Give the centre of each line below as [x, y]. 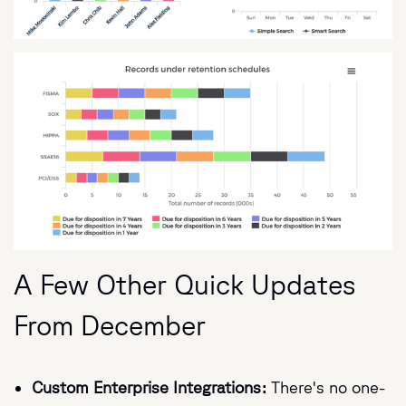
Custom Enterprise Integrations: [151, 387]
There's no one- [328, 387]
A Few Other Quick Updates [184, 285]
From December [110, 325]
